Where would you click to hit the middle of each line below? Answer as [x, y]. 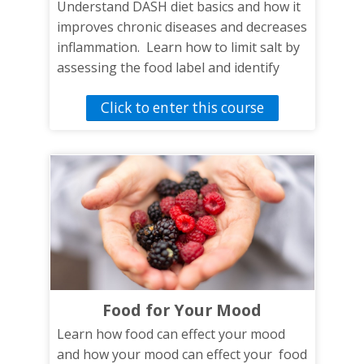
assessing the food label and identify [168, 68]
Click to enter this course [182, 108]
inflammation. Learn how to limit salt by [178, 48]
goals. [74, 108]
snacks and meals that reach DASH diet [175, 88]
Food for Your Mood [182, 310]
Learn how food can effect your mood [171, 334]
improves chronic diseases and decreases [182, 27]
